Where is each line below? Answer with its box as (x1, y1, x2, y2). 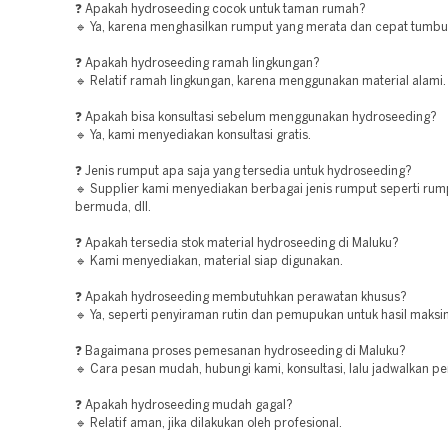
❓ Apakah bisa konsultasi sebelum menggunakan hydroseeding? (75, 112, 437, 123)
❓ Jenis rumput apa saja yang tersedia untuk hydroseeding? (75, 166, 412, 177)
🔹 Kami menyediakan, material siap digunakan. (75, 256, 343, 267)
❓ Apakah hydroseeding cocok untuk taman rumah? (75, 4, 366, 15)
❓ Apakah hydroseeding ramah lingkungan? (75, 58, 320, 69)
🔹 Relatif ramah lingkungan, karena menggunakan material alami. (75, 76, 446, 87)
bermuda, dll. (75, 202, 151, 213)
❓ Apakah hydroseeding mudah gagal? (75, 400, 293, 411)
